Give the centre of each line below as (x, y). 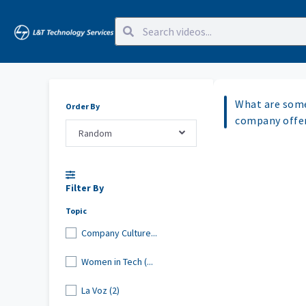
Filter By (85, 188)
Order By (83, 106)
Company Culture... (119, 233)
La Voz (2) (100, 290)
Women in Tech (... (117, 261)
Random (95, 133)
